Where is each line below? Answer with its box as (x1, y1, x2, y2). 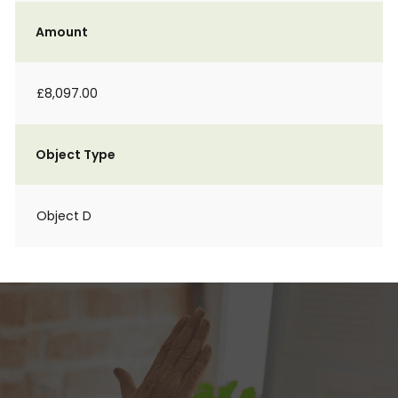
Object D (36, 207, 92, 225)
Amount (36, 23, 88, 41)
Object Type (36, 146, 115, 163)
